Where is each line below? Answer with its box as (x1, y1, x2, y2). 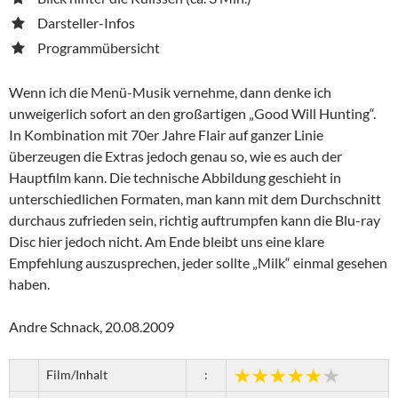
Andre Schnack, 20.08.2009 (9, 317, 174, 335)
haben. (9, 275, 50, 292)
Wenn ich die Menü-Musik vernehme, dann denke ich (9, 83, 331, 100)
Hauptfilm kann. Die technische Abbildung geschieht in (9, 168, 341, 186)
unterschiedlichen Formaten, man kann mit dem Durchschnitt (9, 189, 381, 207)
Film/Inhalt (46, 366, 107, 382)
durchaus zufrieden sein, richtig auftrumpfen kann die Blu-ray (9, 211, 380, 228)
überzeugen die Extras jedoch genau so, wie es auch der (9, 147, 342, 164)
